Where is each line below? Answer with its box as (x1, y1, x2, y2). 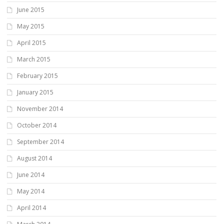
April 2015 (17, 38, 46, 47)
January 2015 (17, 87, 53, 96)
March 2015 (17, 54, 50, 63)
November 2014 (17, 104, 63, 113)
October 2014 (17, 120, 56, 129)
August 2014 (17, 153, 52, 162)
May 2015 (17, 21, 44, 30)
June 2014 (17, 170, 44, 179)
